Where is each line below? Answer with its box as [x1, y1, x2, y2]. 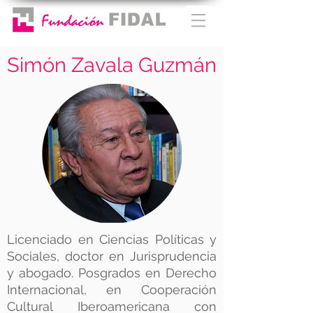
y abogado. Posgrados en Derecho [7, 265, 217, 280]
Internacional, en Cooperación [7, 282, 217, 297]
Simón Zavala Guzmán [7, 53, 217, 77]
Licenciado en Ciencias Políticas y [7, 232, 217, 247]
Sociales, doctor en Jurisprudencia [7, 249, 217, 263]
